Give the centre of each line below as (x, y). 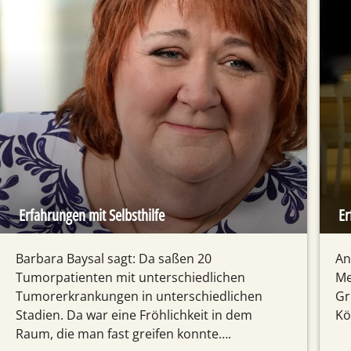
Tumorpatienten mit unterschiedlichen (130, 278)
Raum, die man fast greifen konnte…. (123, 334)
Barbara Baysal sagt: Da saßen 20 (114, 259)
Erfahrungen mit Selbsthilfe (92, 215)
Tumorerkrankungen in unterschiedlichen (139, 297)
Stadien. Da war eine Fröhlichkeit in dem (134, 315)
